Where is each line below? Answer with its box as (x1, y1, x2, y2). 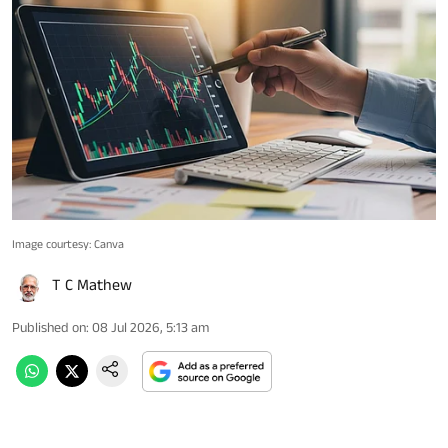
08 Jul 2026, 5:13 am (92, 317, 209, 338)
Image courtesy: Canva (12, 235, 124, 253)
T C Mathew (52, 273, 132, 297)
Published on (12, 317, 86, 338)
